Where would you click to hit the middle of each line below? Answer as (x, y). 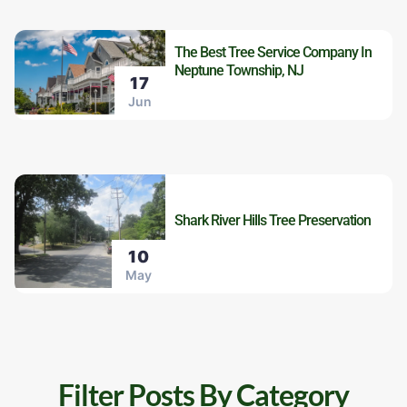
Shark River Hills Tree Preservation (273, 220)
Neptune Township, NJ (239, 70)
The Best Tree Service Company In (273, 52)
